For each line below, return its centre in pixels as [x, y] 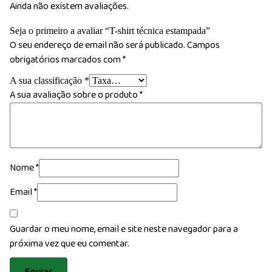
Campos [203, 45]
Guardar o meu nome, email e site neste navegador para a [124, 229]
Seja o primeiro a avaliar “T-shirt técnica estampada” [110, 30]
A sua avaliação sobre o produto [75, 95]
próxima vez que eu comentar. [70, 243]
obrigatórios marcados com [66, 59]
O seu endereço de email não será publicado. [97, 45]
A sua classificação [47, 80]
